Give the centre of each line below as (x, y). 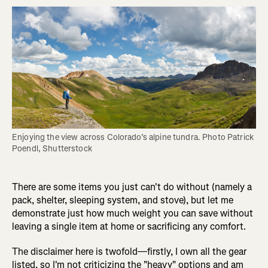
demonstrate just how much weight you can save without (133, 214)
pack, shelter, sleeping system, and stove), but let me (123, 200)
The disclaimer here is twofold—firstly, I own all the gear (129, 252)
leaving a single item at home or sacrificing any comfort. (129, 227)
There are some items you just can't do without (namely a (132, 187)
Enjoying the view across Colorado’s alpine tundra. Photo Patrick (133, 138)
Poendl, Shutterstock (52, 149)
